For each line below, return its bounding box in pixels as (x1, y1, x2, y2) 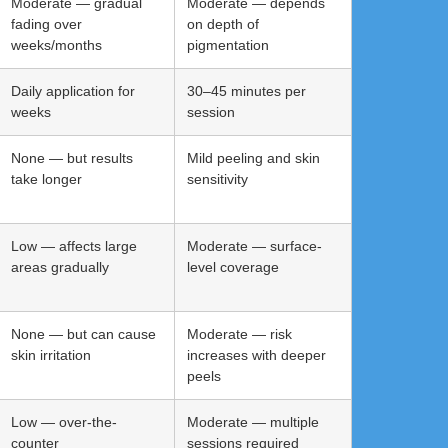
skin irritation (11, 346, 91, 363)
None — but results (11, 149, 133, 166)
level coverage (187, 258, 279, 275)
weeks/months (11, 36, 102, 53)
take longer (11, 170, 82, 187)
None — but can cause (11, 325, 156, 342)
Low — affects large (11, 237, 137, 254)
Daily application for (11, 82, 135, 99)
